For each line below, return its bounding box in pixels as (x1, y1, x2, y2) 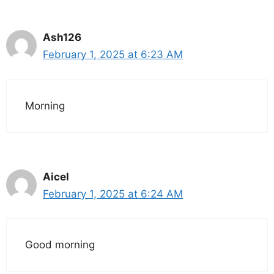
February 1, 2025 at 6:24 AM (43, 187, 183, 200)
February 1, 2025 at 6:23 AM (43, 48, 183, 61)
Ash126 (43, 31, 81, 44)
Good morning (25, 239, 95, 251)
